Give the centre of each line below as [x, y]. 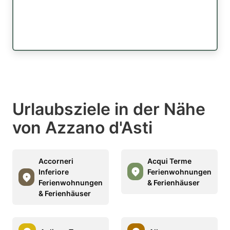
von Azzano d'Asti [82, 127]
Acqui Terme [169, 161]
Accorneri [56, 161]
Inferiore [54, 171]
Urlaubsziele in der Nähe [109, 109]
